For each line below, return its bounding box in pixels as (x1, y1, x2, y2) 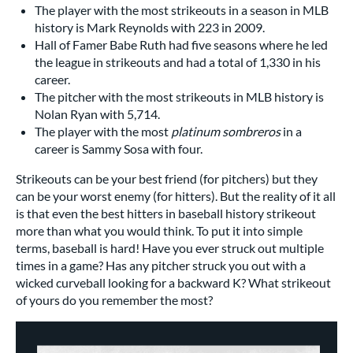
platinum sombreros (171, 123, 281, 139)
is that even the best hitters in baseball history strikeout (16, 205, 316, 221)
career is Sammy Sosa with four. (35, 140, 203, 156)
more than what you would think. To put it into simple (16, 222, 303, 238)
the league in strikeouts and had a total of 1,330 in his (35, 54, 321, 69)
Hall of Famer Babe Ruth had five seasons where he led (35, 36, 328, 52)
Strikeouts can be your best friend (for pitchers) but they (16, 170, 318, 186)
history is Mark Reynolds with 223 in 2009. (35, 19, 265, 35)
